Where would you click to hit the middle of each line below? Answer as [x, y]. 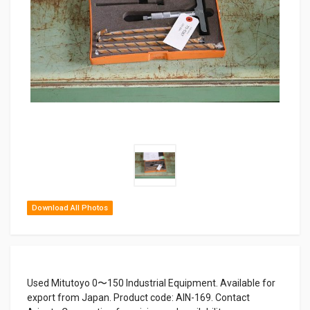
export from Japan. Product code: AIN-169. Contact [138, 297]
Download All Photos [70, 208]
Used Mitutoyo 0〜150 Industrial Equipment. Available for [151, 283]
